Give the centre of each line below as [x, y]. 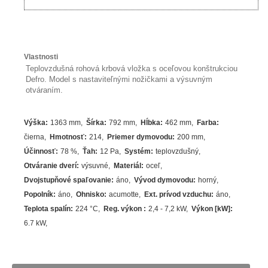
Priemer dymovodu [140, 137]
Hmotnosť [67, 137]
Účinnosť [40, 152]
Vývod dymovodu [164, 180]
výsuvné [95, 166]
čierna [34, 137]
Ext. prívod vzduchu [178, 195]
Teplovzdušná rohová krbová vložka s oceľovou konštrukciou [132, 69]
